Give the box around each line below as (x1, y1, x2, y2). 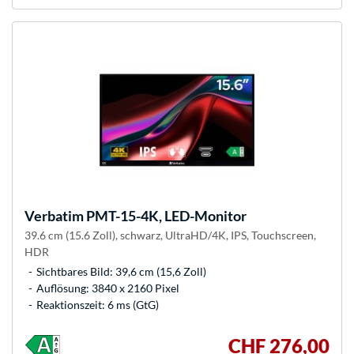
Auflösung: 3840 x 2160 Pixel (36, 281, 179, 296)
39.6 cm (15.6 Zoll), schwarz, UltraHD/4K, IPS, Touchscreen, (24, 228, 316, 243)
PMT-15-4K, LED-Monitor (84, 207, 247, 225)
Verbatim (24, 207, 84, 225)
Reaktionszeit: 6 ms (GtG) (36, 298, 159, 312)
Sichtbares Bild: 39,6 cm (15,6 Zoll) (36, 265, 206, 279)
